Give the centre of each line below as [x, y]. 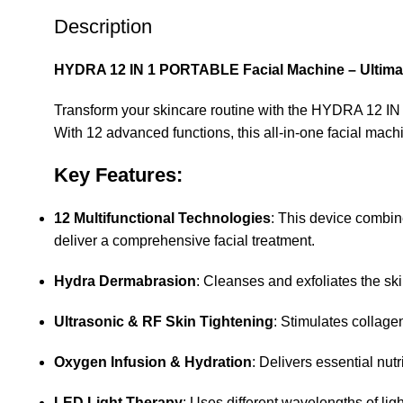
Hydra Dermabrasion [125, 282]
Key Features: [118, 175]
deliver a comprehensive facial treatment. [184, 241]
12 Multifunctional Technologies [162, 219]
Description [103, 27]
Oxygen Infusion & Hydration [153, 363]
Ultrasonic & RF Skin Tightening [164, 322]
